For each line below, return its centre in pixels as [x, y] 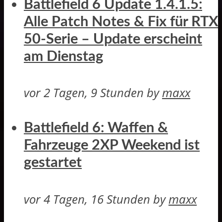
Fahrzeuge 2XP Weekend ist [112, 146]
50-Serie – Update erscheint [113, 39]
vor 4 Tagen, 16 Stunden [87, 199]
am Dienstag [63, 56]
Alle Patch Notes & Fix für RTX [121, 22]
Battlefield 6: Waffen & [96, 128]
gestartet [53, 163]
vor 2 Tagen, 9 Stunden [84, 93]
